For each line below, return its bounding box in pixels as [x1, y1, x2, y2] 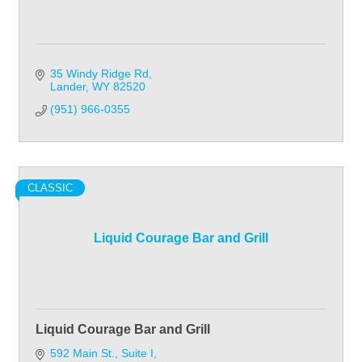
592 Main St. [49, 346, 115, 360]
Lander [49, 79, 86, 93]
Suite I [120, 346, 154, 360]
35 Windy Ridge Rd [49, 66, 149, 80]
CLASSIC [27, 181, 73, 194]
